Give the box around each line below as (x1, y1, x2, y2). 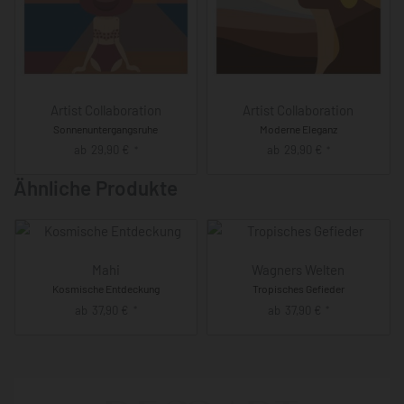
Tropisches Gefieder (252, 281, 344, 295)
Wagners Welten (252, 261, 345, 278)
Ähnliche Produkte (14, 174, 178, 200)
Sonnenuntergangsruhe (53, 122, 159, 135)
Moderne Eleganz (259, 122, 337, 135)
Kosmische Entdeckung (51, 281, 160, 295)
